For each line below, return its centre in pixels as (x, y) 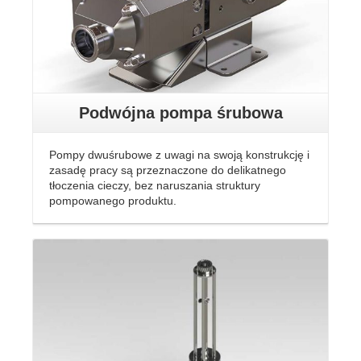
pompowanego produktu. (113, 200)
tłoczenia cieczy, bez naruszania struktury (155, 185)
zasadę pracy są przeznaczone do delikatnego (168, 170)
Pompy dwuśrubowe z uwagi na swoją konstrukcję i (179, 154)
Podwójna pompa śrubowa (180, 112)
